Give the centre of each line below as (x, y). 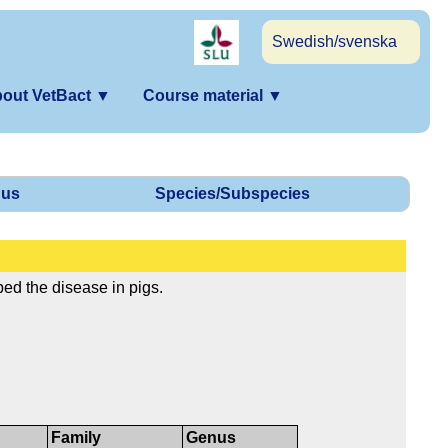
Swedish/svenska (334, 41)
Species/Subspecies (232, 194)
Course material (205, 95)
